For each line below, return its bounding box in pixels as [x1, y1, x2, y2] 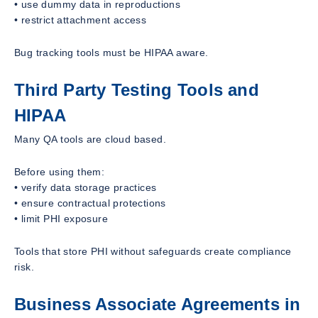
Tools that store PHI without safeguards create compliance [14, 246, 292, 258]
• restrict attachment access [14, 13, 147, 26]
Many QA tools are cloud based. [14, 133, 166, 146]
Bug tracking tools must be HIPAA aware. [14, 46, 209, 58]
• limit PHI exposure [14, 213, 108, 225]
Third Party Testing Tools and [14, 79, 259, 99]
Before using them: [14, 166, 105, 178]
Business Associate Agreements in [14, 295, 301, 314]
